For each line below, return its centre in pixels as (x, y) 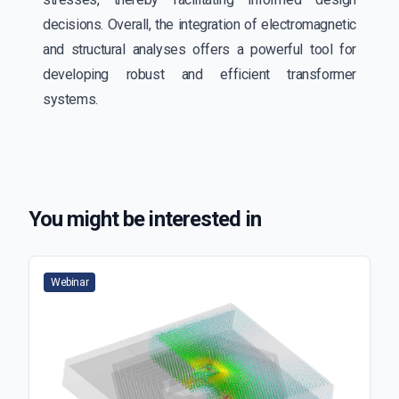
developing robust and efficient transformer (199, 74)
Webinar (70, 282)
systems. (70, 99)
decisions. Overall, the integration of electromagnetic (199, 24)
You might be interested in (145, 219)
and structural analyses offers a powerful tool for (199, 49)
